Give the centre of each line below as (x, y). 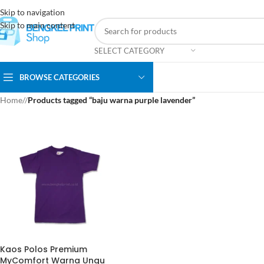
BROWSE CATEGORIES (60, 77)
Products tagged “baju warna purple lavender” (111, 100)
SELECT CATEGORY (129, 50)
